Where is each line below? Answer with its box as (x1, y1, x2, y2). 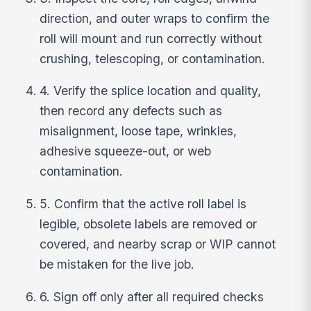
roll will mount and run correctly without (40, 31, 262, 46)
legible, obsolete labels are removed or (40, 217, 258, 231)
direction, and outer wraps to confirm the (40, 10, 270, 26)
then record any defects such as (40, 103, 223, 119)
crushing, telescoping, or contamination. (40, 51, 266, 66)
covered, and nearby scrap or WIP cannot (40, 237, 276, 251)
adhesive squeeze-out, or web (40, 144, 212, 159)
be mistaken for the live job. (40, 257, 195, 271)
